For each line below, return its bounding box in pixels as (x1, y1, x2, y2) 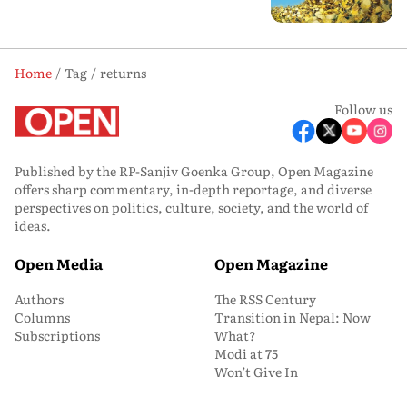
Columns (15, 307, 70, 326)
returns (100, 63, 146, 82)
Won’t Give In (214, 362, 298, 381)
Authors (15, 289, 64, 308)
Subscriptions (15, 325, 100, 344)
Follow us (334, 99, 392, 118)
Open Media (15, 252, 103, 274)
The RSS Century (214, 289, 316, 308)
